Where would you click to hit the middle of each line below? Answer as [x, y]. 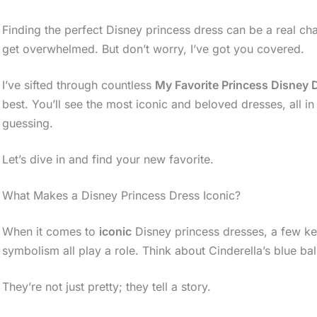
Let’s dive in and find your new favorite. [108, 159]
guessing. [28, 123]
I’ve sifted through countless [79, 85]
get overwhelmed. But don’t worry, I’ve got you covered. [154, 48]
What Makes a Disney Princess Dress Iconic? [122, 195]
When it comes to [51, 231]
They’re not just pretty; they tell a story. [107, 286]
